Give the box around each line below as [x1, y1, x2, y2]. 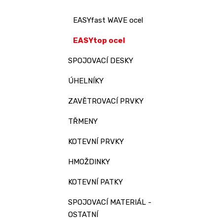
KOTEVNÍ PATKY [68, 178, 123, 186]
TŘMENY [68, 117, 98, 126]
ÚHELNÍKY [68, 76, 104, 85]
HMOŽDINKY [68, 157, 110, 166]
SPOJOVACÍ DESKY [68, 56, 133, 65]
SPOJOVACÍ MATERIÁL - [68, 198, 151, 207]
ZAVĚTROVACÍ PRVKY [68, 97, 144, 106]
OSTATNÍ [68, 210, 98, 219]
